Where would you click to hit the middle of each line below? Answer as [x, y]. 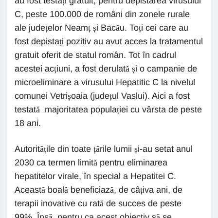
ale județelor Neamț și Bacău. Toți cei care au [101, 28]
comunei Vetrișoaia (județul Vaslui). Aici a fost [102, 96]
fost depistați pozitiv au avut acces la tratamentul [109, 41]
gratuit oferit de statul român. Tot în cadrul [95, 55]
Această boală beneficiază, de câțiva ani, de [99, 190]
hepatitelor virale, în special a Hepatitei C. [95, 176]
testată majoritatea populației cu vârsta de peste [108, 109]
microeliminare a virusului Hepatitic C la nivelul [105, 82]
